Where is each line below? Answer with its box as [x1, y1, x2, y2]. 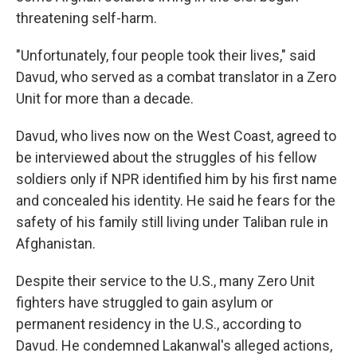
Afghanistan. [16, 235, 96, 252]
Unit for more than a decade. [16, 90, 194, 107]
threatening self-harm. [16, 10, 157, 26]
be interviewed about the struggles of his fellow [16, 149, 317, 166]
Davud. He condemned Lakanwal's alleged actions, [16, 337, 332, 354]
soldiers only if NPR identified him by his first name [16, 171, 337, 187]
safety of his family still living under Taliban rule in [16, 214, 328, 230]
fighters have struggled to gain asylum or [16, 294, 273, 311]
